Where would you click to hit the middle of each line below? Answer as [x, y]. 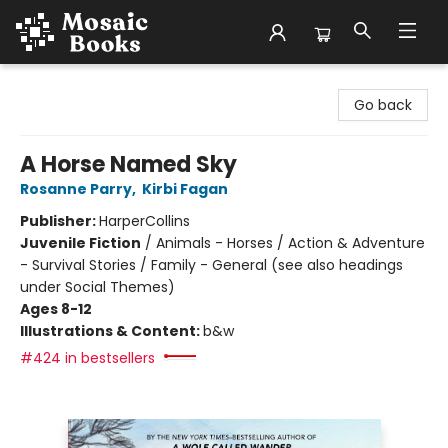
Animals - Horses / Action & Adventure [290, 243]
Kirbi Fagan [185, 189]
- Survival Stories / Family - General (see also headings [211, 265]
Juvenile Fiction [80, 243]
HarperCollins [144, 221]
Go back [383, 105]
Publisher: [59, 221]
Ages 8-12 [56, 309]
